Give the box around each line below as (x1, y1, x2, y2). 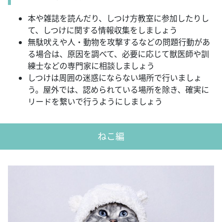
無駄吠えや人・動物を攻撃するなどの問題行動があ (28, 36, 210, 48)
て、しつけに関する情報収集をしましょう (28, 24, 177, 36)
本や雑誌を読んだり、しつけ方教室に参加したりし (28, 12, 209, 24)
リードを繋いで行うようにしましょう (28, 96, 163, 107)
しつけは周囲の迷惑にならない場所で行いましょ (28, 72, 202, 83)
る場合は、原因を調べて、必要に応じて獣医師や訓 (28, 48, 209, 59)
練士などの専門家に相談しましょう (28, 60, 155, 71)
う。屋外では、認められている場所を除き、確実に (28, 84, 209, 95)
